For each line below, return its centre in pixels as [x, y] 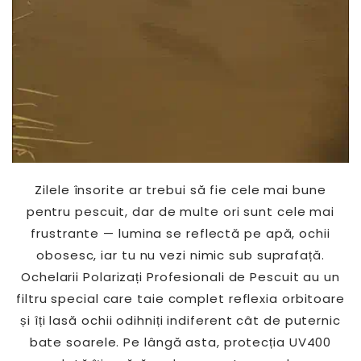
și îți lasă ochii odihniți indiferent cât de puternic [180, 320]
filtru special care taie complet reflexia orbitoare [180, 299]
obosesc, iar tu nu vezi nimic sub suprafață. [180, 255]
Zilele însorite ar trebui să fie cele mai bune [180, 190]
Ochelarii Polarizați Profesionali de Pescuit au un [180, 277]
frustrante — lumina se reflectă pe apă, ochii [180, 233]
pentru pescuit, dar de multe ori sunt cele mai [180, 212]
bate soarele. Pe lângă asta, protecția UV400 [180, 342]
